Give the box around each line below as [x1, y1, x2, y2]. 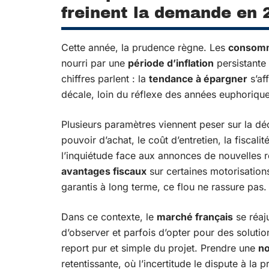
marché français [157, 211, 233, 223]
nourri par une [61, 57, 128, 69]
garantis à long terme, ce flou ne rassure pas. [61, 181, 267, 193]
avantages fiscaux [61, 165, 147, 177]
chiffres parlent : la [61, 73, 149, 85]
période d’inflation [128, 57, 214, 69]
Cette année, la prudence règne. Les [61, 41, 228, 53]
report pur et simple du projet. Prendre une [61, 242, 258, 254]
